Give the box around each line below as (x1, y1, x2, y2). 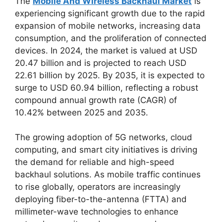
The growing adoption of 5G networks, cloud (15, 132, 192, 142)
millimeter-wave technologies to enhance (15, 207, 178, 217)
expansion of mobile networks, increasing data (15, 20, 201, 31)
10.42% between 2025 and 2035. (15, 107, 148, 117)
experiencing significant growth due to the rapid (15, 8, 205, 18)
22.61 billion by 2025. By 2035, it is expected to (15, 70, 205, 80)
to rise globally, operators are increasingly (15, 182, 180, 192)
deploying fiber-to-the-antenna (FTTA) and (15, 194, 187, 204)
